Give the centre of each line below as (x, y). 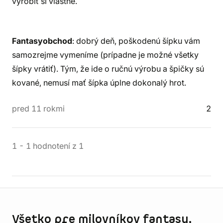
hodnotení (52, 146)
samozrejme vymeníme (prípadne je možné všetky (105, 55)
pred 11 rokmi (38, 109)
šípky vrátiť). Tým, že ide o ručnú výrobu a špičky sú (108, 69)
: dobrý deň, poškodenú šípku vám (136, 41)
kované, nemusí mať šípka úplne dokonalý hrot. (99, 83)
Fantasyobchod (42, 41)
